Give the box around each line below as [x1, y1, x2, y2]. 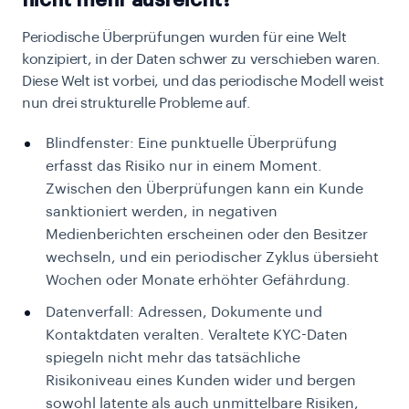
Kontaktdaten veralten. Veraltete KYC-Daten [46, 328, 348, 343]
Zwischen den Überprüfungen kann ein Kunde [46, 182, 363, 197]
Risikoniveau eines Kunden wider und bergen [46, 373, 356, 389]
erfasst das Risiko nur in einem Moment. [46, 159, 322, 174]
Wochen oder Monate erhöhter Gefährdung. [46, 273, 351, 288]
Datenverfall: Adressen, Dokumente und [46, 305, 322, 320]
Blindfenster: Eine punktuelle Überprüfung [46, 136, 337, 152]
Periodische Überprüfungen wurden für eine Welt [22, 30, 347, 46]
